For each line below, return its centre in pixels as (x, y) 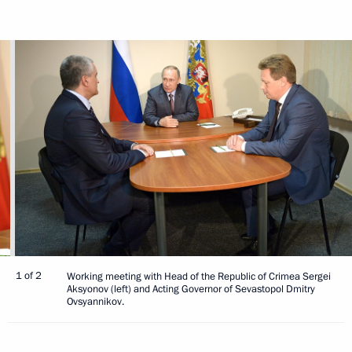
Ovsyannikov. (95, 301)
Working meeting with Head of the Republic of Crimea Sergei (199, 276)
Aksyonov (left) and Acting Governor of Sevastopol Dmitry (191, 289)
